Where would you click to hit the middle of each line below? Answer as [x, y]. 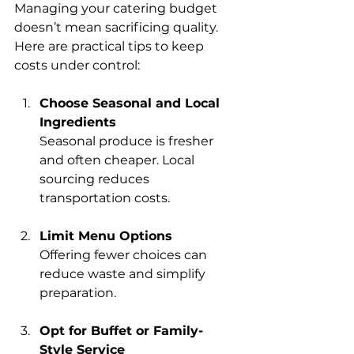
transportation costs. [105, 198]
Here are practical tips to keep [111, 46]
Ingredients [78, 122]
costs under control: [77, 65]
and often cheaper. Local [119, 160]
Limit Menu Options [106, 235]
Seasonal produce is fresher [128, 141]
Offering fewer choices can [125, 254]
